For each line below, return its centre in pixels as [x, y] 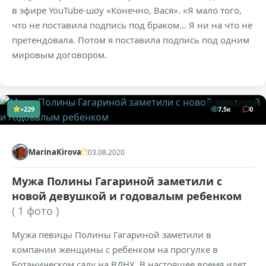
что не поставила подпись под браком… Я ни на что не [132, 25]
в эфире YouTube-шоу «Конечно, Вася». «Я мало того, [127, 10]
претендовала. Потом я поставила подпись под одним [131, 40]
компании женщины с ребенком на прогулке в [115, 250]
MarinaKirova [55, 152]
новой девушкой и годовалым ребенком [127, 196]
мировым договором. [59, 55]
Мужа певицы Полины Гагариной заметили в [112, 235]
